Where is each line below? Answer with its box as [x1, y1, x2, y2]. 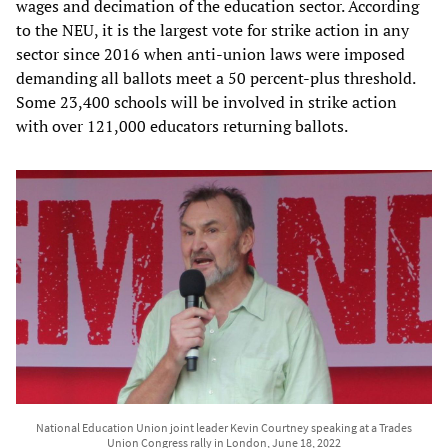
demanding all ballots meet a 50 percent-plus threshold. [16, 66, 415, 89]
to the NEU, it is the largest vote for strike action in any [16, 18, 409, 41]
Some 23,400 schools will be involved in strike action [16, 90, 397, 113]
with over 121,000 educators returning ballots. [16, 114, 348, 137]
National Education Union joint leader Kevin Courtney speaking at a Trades [36, 419, 412, 435]
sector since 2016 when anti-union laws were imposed [16, 42, 405, 65]
